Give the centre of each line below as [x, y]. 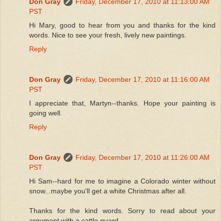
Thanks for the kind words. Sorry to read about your [122, 210]
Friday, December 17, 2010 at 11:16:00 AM [143, 79]
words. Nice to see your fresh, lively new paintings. [108, 35]
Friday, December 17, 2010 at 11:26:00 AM [143, 157]
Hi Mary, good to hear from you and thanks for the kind [122, 25]
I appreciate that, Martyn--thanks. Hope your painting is [122, 103]
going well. [46, 113]
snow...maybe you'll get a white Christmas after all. [108, 191]
